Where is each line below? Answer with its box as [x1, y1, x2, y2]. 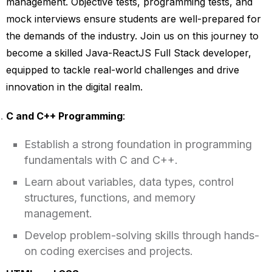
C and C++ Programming [5, 109, 123, 122]
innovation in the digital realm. [5, 80, 143, 93]
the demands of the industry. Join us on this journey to [5, 29, 259, 42]
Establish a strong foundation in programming [24, 137, 252, 151]
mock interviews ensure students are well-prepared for [5, 12, 261, 25]
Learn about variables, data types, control [24, 175, 234, 188]
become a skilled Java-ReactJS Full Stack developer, [5, 46, 251, 59]
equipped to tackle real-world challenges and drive [5, 63, 239, 76]
